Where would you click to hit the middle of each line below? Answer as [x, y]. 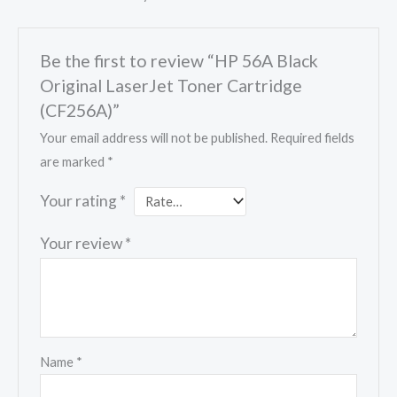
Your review [83, 244]
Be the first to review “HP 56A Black [179, 60]
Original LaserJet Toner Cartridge [171, 85]
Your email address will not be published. [154, 137]
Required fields [313, 137]
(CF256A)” [80, 110]
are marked [74, 161]
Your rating [80, 200]
